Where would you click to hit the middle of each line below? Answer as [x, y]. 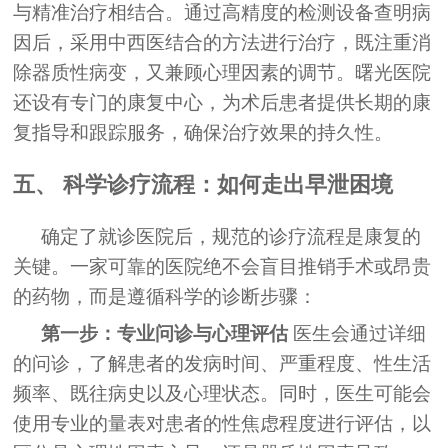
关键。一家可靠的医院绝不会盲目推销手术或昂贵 [222, 267]
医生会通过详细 [357, 334]
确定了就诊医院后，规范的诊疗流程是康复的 [231, 237]
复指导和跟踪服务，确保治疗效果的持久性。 [203, 132]
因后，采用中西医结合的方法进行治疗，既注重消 [222, 42]
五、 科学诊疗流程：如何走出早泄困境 [203, 184]
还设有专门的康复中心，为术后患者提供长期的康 [222, 102]
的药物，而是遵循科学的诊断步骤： [165, 297]
